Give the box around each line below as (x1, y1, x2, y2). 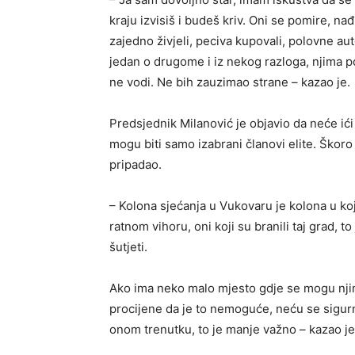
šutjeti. (109, 239, 147, 254)
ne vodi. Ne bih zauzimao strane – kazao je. (109, 74, 350, 90)
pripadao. (109, 156, 162, 172)
